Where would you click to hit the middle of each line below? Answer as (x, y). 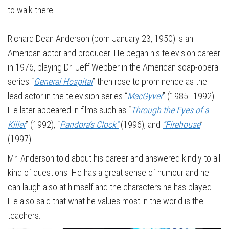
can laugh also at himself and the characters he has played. (111, 187)
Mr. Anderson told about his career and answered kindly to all (114, 158)
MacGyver (145, 96)
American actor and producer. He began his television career (114, 53)
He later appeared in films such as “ (69, 110)
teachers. (24, 215)
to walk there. (31, 10)
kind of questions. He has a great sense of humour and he (108, 173)
